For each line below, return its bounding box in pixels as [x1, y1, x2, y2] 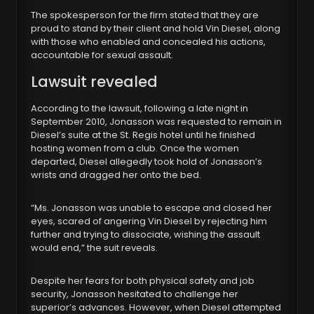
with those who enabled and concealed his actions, [31, 35, 266, 49]
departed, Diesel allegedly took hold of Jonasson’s [31, 155, 263, 169]
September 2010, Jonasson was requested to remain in [31, 115, 282, 129]
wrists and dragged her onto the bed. [31, 168, 202, 182]
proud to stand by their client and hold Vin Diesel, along [31, 22, 281, 36]
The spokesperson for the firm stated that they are [31, 8, 259, 22]
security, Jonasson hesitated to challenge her [31, 287, 239, 301]
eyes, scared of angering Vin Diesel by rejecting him [31, 214, 268, 228]
